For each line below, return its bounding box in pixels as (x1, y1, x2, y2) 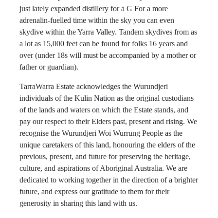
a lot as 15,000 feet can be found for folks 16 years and (19, 39, 188, 48)
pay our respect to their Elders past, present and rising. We (19, 117, 197, 126)
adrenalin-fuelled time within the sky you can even (19, 16, 174, 24)
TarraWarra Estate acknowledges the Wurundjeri (19, 82, 168, 91)
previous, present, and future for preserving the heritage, (19, 152, 191, 161)
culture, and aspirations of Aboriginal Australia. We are (19, 164, 187, 172)
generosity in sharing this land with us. (19, 199, 137, 207)
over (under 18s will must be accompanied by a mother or (19, 51, 196, 59)
